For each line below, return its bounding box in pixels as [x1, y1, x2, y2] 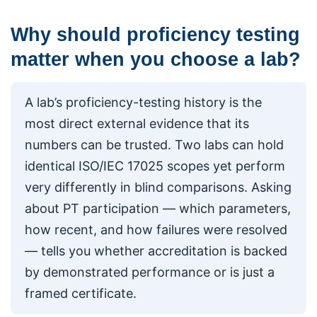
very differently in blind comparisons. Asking [25, 179, 292, 195]
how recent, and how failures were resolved [25, 221, 287, 237]
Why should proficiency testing [11, 24, 300, 46]
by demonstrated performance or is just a [25, 264, 275, 279]
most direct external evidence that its [25, 115, 249, 131]
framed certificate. [25, 285, 137, 301]
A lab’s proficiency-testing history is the [25, 94, 262, 110]
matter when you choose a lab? [11, 49, 301, 71]
